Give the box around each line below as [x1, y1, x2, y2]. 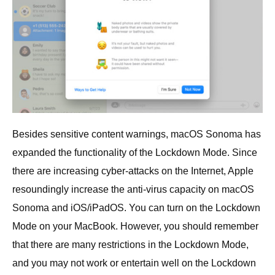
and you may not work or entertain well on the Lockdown [12, 258, 256, 269]
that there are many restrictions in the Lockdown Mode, [12, 239, 249, 250]
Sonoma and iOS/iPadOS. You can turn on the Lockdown [12, 203, 260, 214]
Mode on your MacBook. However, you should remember [12, 221, 258, 232]
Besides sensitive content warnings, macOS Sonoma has [12, 129, 261, 140]
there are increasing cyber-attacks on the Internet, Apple [12, 166, 254, 177]
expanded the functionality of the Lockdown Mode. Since [12, 147, 257, 158]
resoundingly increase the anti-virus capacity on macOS [12, 184, 254, 195]
